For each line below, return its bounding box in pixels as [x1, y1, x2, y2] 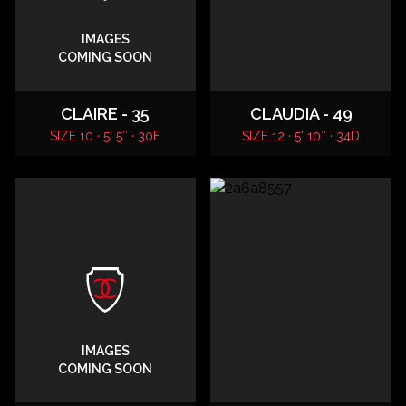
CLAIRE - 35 [61, 104, 150, 123]
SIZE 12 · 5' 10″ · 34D [242, 129, 360, 143]
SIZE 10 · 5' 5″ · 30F [50, 129, 160, 143]
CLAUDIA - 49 [249, 104, 353, 123]
